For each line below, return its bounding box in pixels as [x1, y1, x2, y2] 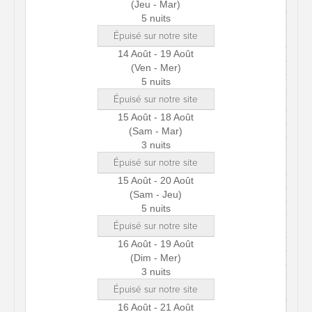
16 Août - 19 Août [118, 238, 194, 249]
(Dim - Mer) [130, 252, 181, 263]
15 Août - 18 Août [118, 111, 194, 123]
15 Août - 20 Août [118, 175, 194, 186]
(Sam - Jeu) [130, 189, 182, 200]
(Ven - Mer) [130, 62, 181, 73]
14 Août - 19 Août [118, 48, 194, 59]
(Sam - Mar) [129, 125, 182, 136]
